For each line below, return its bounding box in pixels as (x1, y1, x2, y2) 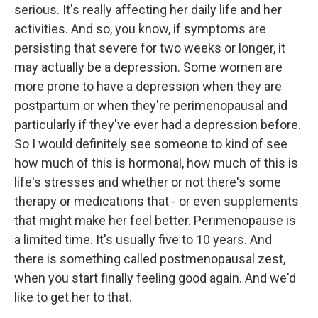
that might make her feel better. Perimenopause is (14, 213, 296, 228)
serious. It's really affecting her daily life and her (14, 2, 282, 17)
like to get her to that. (14, 290, 132, 305)
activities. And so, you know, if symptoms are (14, 21, 266, 36)
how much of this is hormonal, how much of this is (14, 155, 298, 170)
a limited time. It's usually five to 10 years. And (14, 232, 272, 247)
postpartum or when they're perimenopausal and (14, 98, 287, 113)
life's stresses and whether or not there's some (14, 175, 281, 190)
